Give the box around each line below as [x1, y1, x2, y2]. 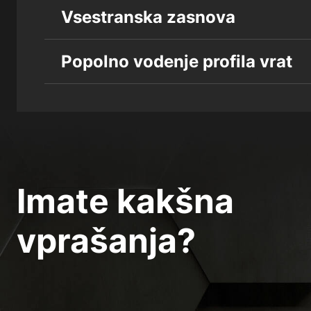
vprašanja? [17, 219, 196, 261]
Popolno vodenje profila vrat [61, 51, 292, 72]
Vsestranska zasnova [61, 6, 235, 27]
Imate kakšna [17, 180, 234, 221]
